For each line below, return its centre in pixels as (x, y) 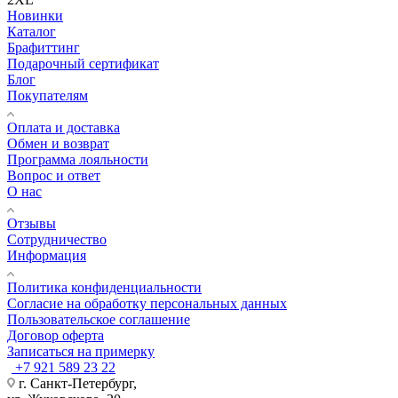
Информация (47, 255)
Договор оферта (56, 335)
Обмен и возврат (58, 143)
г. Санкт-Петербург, (76, 383)
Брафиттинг (44, 47)
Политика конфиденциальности (104, 287)
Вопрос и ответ (54, 175)
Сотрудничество (57, 239)
